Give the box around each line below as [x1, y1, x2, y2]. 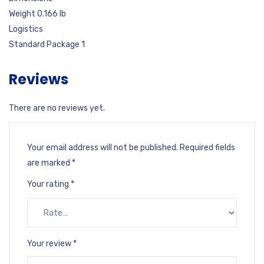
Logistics [9, 24, 43, 34]
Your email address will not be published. [27, 143, 178, 153]
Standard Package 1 [9, 39, 85, 49]
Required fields [180, 143, 235, 153]
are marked [27, 158, 72, 168]
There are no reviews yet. [9, 103, 105, 113]
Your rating [27, 179, 71, 189]
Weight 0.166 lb [9, 9, 66, 19]
